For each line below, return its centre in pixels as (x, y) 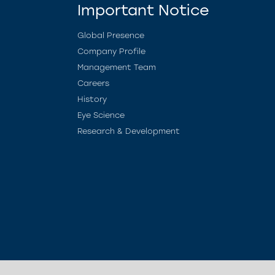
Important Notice (143, 10)
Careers (93, 83)
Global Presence (111, 35)
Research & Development (129, 131)
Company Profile (111, 51)
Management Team (117, 67)
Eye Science (101, 115)
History (92, 99)
